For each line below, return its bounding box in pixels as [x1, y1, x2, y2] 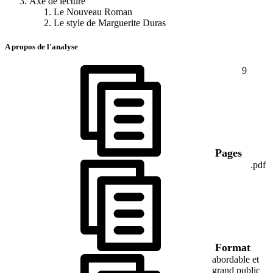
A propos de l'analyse [5, 41, 78, 51]
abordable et [212, 253, 259, 264]
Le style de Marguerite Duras [54, 17, 166, 28]
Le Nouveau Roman [54, 6, 132, 17]
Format [212, 241, 250, 253]
